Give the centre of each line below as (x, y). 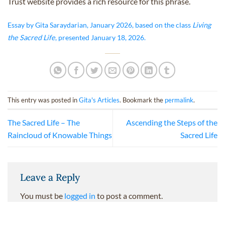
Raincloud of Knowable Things (60, 135)
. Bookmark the (142, 100)
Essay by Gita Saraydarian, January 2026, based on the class (100, 25)
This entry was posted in (43, 100)
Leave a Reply (50, 177)
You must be (42, 196)
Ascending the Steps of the (172, 122)
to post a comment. (129, 196)
